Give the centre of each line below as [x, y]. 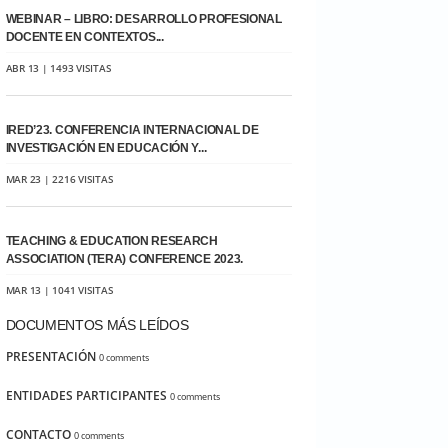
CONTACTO [38, 434]
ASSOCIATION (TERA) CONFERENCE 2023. [124, 259]
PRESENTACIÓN [50, 356]
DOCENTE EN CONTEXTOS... [84, 37]
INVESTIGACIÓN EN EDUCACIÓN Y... [106, 148]
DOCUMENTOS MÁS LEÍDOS [97, 325]
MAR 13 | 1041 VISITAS [59, 290]
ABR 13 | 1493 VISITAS [58, 68]
